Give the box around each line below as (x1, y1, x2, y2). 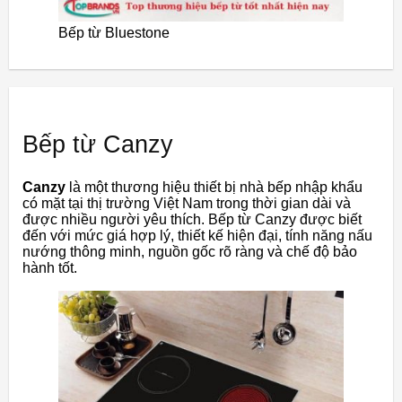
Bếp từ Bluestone (58, 24, 170, 40)
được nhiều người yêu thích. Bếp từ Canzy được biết (22, 211, 362, 227)
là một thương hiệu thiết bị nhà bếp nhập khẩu (66, 179, 363, 195)
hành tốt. (22, 259, 77, 275)
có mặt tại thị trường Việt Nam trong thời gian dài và (22, 195, 351, 211)
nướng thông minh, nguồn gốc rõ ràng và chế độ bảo (22, 243, 357, 259)
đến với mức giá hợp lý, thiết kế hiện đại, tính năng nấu (22, 227, 372, 243)
